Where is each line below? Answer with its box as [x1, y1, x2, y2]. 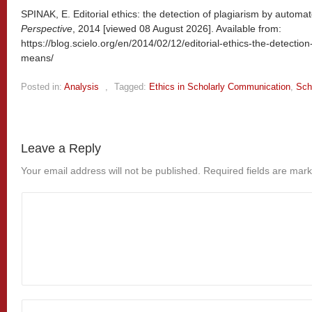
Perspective [21, 22, 72, 34]
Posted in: [21, 81, 62, 92]
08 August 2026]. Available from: [139, 22, 281, 34]
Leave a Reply [21, 141, 101, 155]
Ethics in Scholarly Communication [149, 81, 290, 92]
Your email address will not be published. [21, 164, 201, 176]
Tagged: [114, 81, 146, 92]
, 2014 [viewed [72, 22, 139, 34]
